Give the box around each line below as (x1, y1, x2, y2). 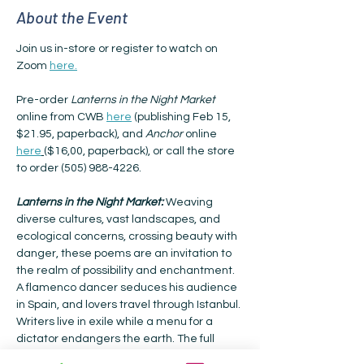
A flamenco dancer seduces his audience (16, 282, 240, 293)
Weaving (166, 197, 215, 208)
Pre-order (16, 94, 71, 106)
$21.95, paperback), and (16, 128, 145, 140)
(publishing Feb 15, (132, 111, 233, 123)
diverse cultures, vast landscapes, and (16, 214, 223, 225)
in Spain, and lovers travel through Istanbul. (16, 299, 243, 310)
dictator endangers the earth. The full (16, 333, 217, 344)
